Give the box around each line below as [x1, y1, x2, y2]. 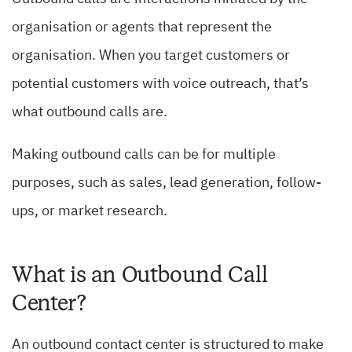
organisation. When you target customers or [12, 49, 290, 64]
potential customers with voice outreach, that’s [12, 77, 309, 92]
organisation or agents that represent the [12, 20, 272, 35]
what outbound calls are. [12, 105, 167, 120]
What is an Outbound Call [12, 260, 268, 290]
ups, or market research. [12, 204, 167, 219]
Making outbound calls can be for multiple [12, 148, 276, 163]
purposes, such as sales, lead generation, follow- [12, 176, 321, 191]
